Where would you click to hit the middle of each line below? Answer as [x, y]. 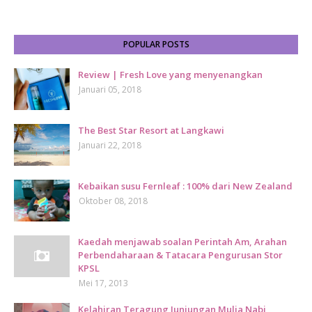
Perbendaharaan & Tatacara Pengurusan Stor [180, 255]
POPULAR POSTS [156, 44]
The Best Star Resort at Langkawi [151, 130]
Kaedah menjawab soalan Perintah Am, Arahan [182, 242]
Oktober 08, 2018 [113, 201]
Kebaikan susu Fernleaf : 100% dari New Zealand [185, 186]
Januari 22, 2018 [110, 145]
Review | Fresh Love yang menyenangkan [170, 75]
